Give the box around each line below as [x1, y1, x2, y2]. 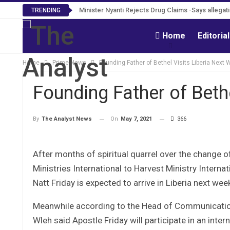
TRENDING [31, 7, 61, 14]
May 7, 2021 [121, 116, 152, 122]
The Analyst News [42, 116, 92, 123]
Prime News [52, 59, 86, 66]
